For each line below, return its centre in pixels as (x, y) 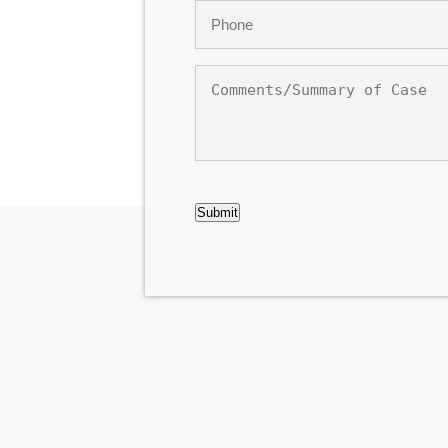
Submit (217, 212)
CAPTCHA (230, 190)
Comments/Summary (274, 74)
